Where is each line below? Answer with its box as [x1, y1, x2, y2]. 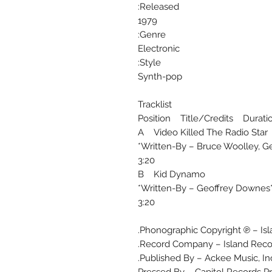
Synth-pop [138, 71, 182, 83]
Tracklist [138, 99, 172, 110]
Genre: [140, 29, 166, 41]
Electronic [138, 43, 180, 55]
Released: [140, 1, 179, 13]
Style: [140, 57, 161, 69]
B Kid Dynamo [138, 169, 205, 180]
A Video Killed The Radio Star [138, 127, 268, 138]
